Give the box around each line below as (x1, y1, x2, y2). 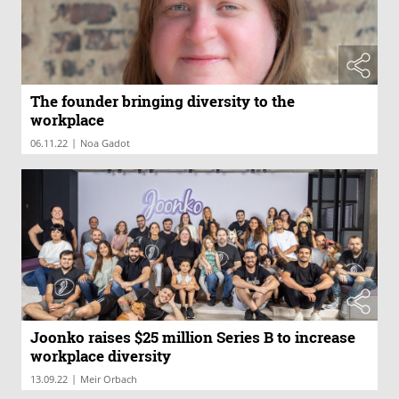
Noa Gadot (80, 136, 130, 150)
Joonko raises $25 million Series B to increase (30, 326, 355, 347)
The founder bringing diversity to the (30, 91, 295, 111)
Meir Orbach (80, 371, 137, 386)
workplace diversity (30, 345, 171, 366)
